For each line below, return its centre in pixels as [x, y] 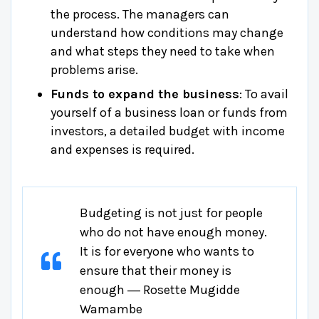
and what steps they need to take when [163, 51]
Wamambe [111, 309]
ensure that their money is [156, 270]
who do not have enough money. [173, 232]
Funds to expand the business [145, 94]
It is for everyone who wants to [167, 251]
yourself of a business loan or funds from [169, 112]
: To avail [264, 94]
